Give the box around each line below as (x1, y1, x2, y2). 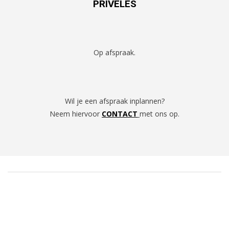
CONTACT (102, 109, 138, 119)
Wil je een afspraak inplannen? (64, 96, 165, 106)
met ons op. (140, 109, 179, 119)
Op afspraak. (94, 48, 135, 57)
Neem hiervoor (50, 109, 102, 119)
